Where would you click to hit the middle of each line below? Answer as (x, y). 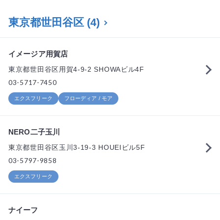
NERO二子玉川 (34, 132)
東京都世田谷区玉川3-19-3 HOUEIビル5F (77, 147)
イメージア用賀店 (38, 54)
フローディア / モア (88, 98)
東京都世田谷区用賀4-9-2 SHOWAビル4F (76, 69)
